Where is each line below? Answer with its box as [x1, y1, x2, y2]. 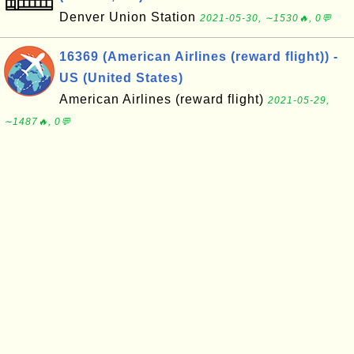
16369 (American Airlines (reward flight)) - [59, 50, 338, 63]
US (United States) [59, 71, 183, 85]
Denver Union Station [59, 10, 200, 24]
